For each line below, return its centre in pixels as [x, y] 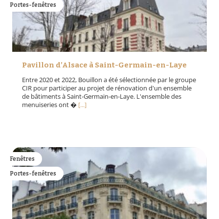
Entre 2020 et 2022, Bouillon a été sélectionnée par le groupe [109, 80]
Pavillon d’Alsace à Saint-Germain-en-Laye [104, 65]
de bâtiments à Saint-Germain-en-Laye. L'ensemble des [102, 97]
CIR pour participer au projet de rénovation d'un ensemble [107, 88]
